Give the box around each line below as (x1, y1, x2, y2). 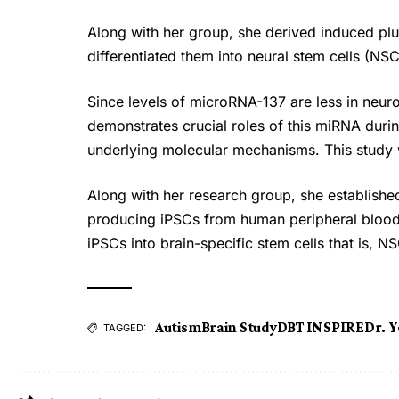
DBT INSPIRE (276, 318, 364, 336)
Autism (155, 318, 201, 336)
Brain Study (200, 318, 277, 336)
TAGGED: (103, 321, 146, 334)
